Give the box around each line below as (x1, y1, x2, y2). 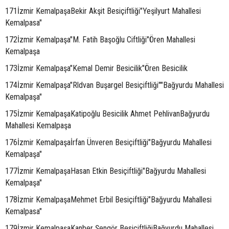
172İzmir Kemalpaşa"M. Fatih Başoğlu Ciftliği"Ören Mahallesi (5, 35, 195, 44)
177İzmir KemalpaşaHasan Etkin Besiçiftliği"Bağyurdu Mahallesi (5, 166, 206, 176)
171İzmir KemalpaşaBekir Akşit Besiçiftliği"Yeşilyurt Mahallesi (5, 6, 201, 16)
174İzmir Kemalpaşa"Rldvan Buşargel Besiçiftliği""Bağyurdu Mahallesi (5, 80, 224, 90)
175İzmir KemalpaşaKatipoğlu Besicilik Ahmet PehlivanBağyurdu (5, 109, 210, 119)
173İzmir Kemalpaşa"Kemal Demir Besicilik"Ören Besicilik (5, 63, 188, 73)
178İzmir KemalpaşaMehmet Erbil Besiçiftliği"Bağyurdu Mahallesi (5, 195, 212, 204)
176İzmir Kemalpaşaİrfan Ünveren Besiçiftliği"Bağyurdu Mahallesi (5, 138, 212, 147)
